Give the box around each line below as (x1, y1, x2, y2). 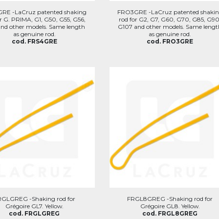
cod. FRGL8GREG (142, 210, 198, 217)
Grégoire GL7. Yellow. (5, 202, 64, 210)
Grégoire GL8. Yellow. (140, 202, 200, 210)
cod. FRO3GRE (147, 37, 194, 45)
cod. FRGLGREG (9, 210, 60, 217)
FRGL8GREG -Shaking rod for (127, 195, 213, 202)
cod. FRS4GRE (11, 37, 57, 45)
